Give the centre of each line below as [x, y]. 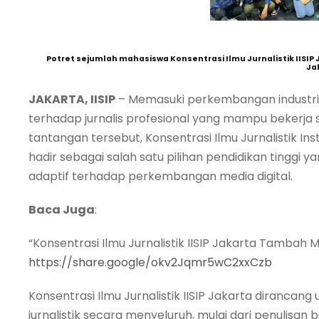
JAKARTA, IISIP [72, 99]
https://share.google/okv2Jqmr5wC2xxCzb [150, 262]
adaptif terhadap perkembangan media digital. [161, 176]
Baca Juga [62, 209]
